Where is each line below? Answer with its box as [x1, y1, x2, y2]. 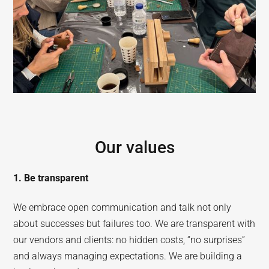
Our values [94, 137, 175, 157]
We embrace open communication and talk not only [13, 201, 232, 213]
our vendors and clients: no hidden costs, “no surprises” [13, 234, 246, 246]
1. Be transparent [13, 172, 89, 184]
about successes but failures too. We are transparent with [13, 217, 256, 229]
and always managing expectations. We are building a [13, 250, 243, 262]
